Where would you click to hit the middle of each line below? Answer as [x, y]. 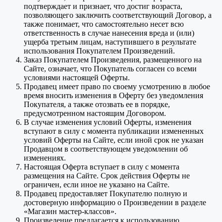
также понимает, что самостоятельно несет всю [104, 24]
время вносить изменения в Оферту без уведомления [113, 96]
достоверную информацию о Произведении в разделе [115, 203]
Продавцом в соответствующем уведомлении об [106, 149]
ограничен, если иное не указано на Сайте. [97, 185]
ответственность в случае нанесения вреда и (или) [109, 33]
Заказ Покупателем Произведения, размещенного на [113, 60]
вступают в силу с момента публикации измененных [114, 131]
